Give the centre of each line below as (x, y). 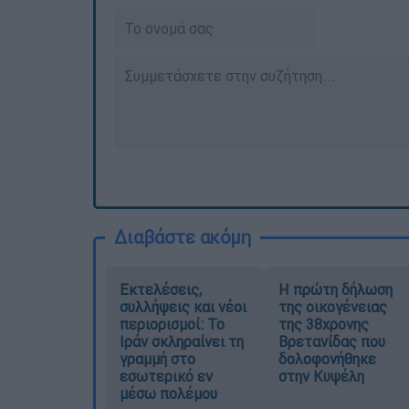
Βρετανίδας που (331, 342)
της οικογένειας (332, 307)
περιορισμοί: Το (172, 325)
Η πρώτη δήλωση (335, 290)
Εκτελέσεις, (161, 290)
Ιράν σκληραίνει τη (182, 342)
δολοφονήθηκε (327, 359)
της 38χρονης (323, 325)
